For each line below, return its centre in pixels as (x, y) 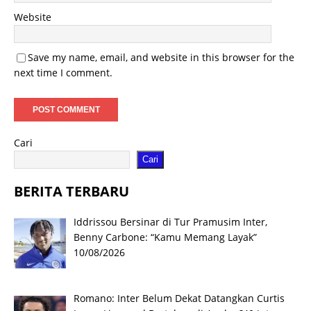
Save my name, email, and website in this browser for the (161, 57)
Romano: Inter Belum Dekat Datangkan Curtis (179, 299)
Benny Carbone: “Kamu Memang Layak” (165, 237)
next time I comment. (63, 72)
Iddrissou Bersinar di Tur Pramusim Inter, (170, 221)
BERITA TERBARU (72, 191)
